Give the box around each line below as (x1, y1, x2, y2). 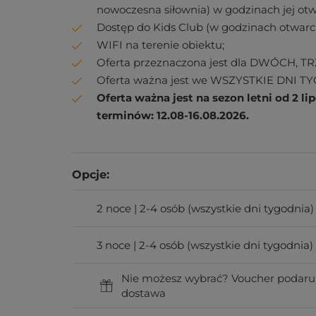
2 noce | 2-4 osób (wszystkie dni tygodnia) (97, 202, 314, 215)
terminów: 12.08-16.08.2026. (97, 109, 249, 122)
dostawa (121, 286, 166, 300)
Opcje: (72, 168, 109, 181)
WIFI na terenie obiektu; (97, 38, 224, 51)
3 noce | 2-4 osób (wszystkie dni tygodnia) (97, 238, 313, 252)
